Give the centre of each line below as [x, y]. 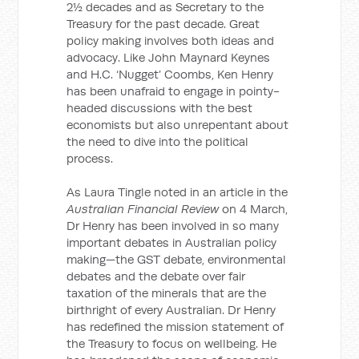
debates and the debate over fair [156, 276]
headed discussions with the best [160, 108]
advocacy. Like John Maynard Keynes [169, 57]
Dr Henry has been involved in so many [173, 226]
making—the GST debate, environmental [177, 259]
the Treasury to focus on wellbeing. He [172, 343]
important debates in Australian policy [172, 242]
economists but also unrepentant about [178, 125]
